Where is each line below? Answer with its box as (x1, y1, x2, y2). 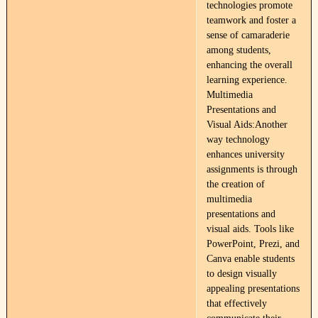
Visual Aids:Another (206, 119, 287, 130)
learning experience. (206, 75, 287, 85)
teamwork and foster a (206, 15, 296, 26)
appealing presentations (206, 283, 300, 294)
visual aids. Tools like (206, 224, 294, 234)
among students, (206, 45, 271, 55)
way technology (206, 134, 270, 145)
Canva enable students (206, 253, 295, 264)
